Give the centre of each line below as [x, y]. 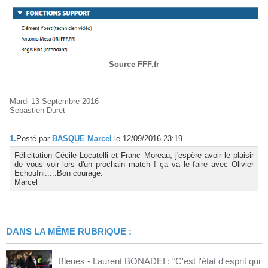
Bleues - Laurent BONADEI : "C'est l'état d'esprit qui [159, 261]
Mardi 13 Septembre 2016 [54, 102]
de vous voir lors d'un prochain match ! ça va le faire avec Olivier [134, 165]
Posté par [34, 139]
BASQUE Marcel [82, 139]
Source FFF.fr [134, 65]
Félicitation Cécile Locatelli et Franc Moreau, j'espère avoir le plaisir [134, 156]
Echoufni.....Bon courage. [58, 173]
